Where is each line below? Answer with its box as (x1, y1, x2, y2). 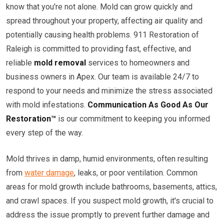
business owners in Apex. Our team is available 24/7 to (6, 72, 199, 81)
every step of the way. (6, 128, 83, 137)
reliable (6, 58, 34, 67)
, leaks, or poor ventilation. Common (74, 168, 197, 177)
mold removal (34, 58, 86, 67)
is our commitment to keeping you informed (56, 114, 210, 123)
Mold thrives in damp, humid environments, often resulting (6, 154, 208, 163)
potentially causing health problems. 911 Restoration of (6, 30, 199, 39)
